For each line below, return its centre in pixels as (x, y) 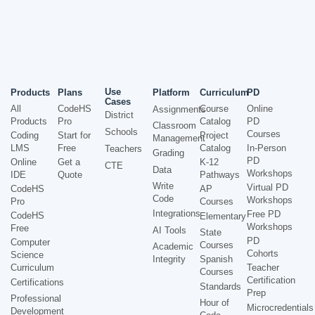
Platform (171, 92)
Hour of (214, 302)
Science (27, 255)
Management (179, 138)
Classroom (174, 125)
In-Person (266, 148)
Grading (168, 153)
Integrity (169, 259)
